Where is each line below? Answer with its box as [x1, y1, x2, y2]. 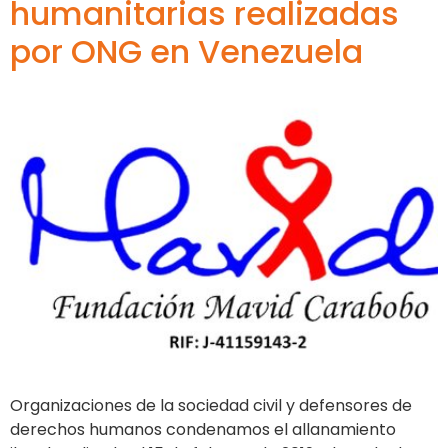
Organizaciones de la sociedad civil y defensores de [10, 394, 412, 418]
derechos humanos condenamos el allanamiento [10, 418, 396, 442]
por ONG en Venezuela [10, 29, 363, 75]
